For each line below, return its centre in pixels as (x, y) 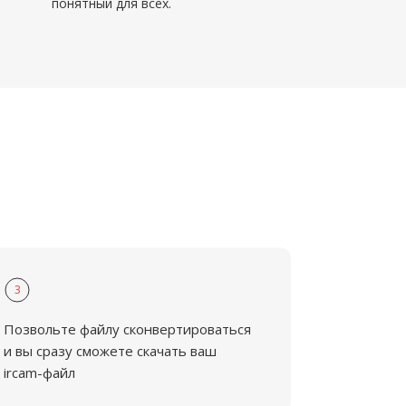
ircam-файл (40, 372)
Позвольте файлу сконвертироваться (128, 329)
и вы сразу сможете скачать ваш (111, 351)
